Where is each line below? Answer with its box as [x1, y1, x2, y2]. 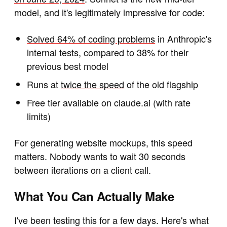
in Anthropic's [155, 32, 212, 45]
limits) [27, 109, 51, 123]
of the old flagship [124, 78, 199, 91]
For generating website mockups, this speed [14, 136, 193, 149]
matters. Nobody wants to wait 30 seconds [14, 149, 185, 163]
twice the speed [61, 78, 125, 91]
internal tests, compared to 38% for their [27, 46, 189, 59]
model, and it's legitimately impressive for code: [14, 5, 205, 19]
